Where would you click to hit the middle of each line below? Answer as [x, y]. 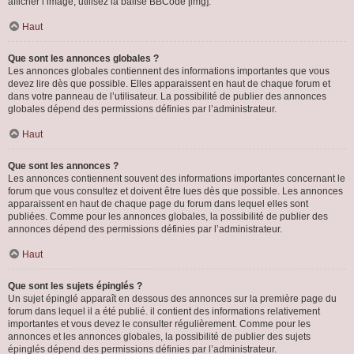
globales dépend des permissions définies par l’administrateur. [142, 109]
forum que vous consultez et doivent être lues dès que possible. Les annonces [175, 191]
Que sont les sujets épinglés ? [75, 286]
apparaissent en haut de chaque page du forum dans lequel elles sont [158, 204]
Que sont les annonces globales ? [83, 58]
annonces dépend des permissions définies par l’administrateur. [145, 229]
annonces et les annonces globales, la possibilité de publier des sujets [159, 337]
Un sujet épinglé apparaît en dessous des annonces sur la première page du [172, 299]
